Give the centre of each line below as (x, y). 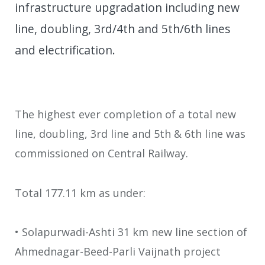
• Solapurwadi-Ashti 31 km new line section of (131, 232)
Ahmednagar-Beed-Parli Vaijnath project (118, 252)
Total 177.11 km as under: (80, 193)
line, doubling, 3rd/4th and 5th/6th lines (123, 29)
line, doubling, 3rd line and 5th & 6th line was (130, 134)
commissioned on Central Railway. (101, 153)
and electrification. (65, 50)
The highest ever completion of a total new (125, 114)
